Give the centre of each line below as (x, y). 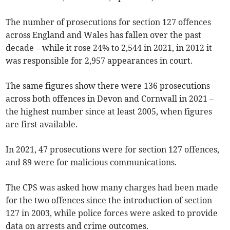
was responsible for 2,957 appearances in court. (99, 61)
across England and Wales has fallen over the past (104, 35)
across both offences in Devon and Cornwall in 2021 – (110, 99)
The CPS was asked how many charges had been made (112, 188)
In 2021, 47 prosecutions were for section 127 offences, (113, 150)
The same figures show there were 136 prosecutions (108, 86)
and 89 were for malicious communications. (91, 162)
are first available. (42, 124)
